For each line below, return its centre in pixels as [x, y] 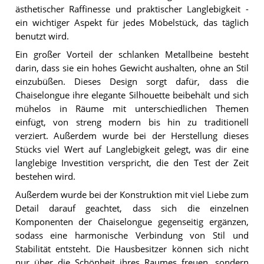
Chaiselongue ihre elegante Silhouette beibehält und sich [132, 95]
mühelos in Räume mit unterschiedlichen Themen [132, 109]
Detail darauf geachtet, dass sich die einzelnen [132, 208]
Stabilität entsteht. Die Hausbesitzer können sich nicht [132, 249]
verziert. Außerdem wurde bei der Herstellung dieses [132, 136]
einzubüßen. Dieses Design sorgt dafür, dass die [132, 82]
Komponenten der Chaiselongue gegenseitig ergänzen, [132, 222]
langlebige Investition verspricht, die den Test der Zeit [132, 163]
